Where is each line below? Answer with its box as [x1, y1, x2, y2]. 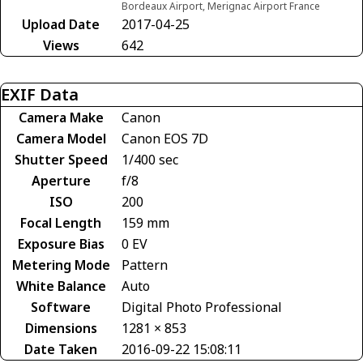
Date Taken [24, 340, 97, 359]
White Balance [15, 277, 106, 296]
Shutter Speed [14, 151, 108, 169]
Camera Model [15, 130, 106, 148]
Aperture [31, 172, 91, 190]
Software [31, 298, 91, 317]
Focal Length [20, 214, 101, 233]
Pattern [122, 256, 168, 275]
